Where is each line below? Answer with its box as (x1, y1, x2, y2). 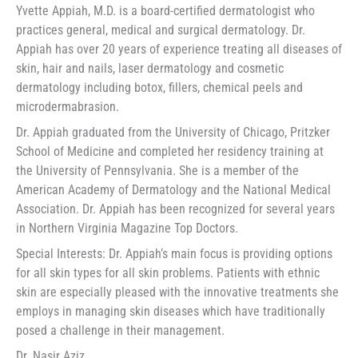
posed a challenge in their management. (16, 322, 225, 338)
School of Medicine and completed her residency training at (16, 143, 324, 159)
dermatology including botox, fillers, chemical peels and (16, 79, 303, 95)
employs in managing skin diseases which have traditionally (16, 303, 325, 319)
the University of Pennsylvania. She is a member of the (16, 162, 299, 178)
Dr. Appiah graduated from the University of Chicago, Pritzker (16, 124, 330, 140)
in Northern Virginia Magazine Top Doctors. (16, 220, 238, 236)
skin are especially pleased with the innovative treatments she (16, 284, 339, 300)
